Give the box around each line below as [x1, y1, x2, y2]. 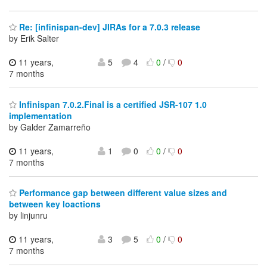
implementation [9, 109, 72, 122]
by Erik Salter [9, 32, 59, 45]
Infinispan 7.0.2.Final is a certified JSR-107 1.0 [17, 98, 207, 110]
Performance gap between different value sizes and [17, 187, 227, 199]
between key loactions [9, 198, 101, 210]
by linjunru [9, 209, 48, 222]
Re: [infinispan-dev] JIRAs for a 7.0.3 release [17, 21, 200, 33]
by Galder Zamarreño [9, 120, 91, 133]
